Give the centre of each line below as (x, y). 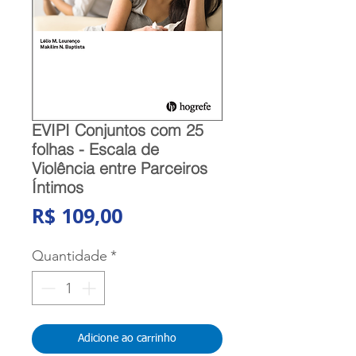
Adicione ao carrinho (127, 339)
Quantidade (70, 256)
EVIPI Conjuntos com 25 (118, 130)
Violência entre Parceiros (120, 168)
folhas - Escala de (95, 149)
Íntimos (58, 187)
